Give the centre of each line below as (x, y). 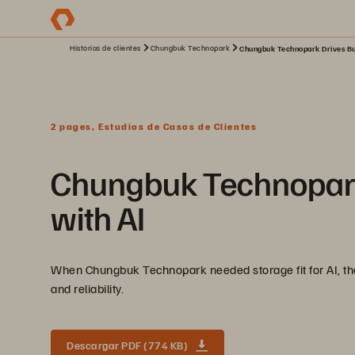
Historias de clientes (105, 48)
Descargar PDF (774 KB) (127, 345)
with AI (98, 217)
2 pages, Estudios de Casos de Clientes (154, 126)
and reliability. (87, 288)
